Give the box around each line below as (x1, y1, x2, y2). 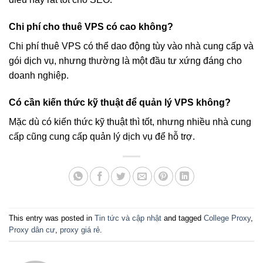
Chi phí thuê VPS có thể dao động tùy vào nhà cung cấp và (9, 41, 254, 51)
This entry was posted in (9, 213, 95, 222)
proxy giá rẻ (60, 225, 100, 234)
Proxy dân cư (9, 225, 55, 234)
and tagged (161, 213, 204, 222)
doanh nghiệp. (9, 70, 69, 80)
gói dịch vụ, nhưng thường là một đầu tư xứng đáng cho (9, 55, 242, 66)
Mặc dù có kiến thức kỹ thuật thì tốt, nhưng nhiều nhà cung (9, 116, 251, 127)
